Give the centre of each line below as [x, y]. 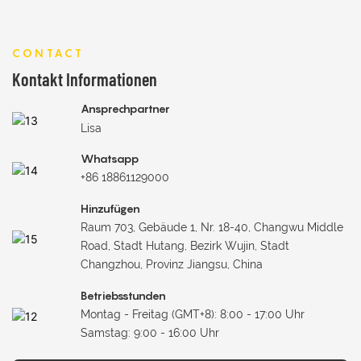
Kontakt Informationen [85, 79]
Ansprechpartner [126, 109]
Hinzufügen [111, 209]
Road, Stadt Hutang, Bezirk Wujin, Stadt [185, 246]
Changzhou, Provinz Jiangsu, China [172, 265]
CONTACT [49, 52]
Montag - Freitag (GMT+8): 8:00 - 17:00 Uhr [193, 315]
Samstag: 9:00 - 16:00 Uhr [150, 333]
